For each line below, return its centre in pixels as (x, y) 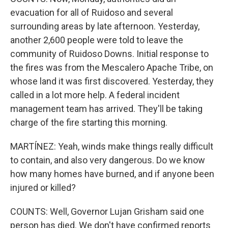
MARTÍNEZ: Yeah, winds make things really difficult (112, 146)
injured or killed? (43, 188)
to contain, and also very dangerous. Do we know (108, 160)
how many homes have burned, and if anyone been (112, 174)
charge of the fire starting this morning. (89, 122)
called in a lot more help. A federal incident (95, 95)
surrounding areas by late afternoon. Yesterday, (105, 26)
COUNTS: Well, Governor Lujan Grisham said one (107, 211)
